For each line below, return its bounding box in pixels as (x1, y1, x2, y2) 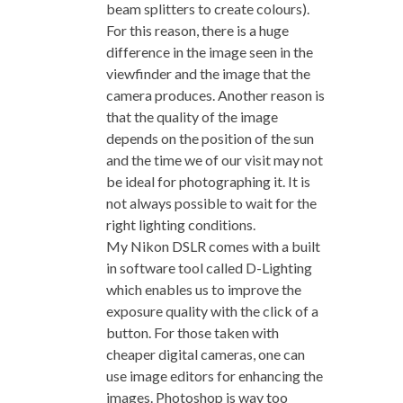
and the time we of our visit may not (105, 150, 323, 168)
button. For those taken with (105, 323, 279, 341)
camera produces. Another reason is (105, 85, 325, 103)
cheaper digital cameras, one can (105, 345, 305, 363)
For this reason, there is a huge (105, 21, 289, 39)
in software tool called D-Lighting (105, 258, 312, 276)
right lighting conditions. (105, 215, 255, 233)
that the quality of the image (105, 107, 278, 125)
